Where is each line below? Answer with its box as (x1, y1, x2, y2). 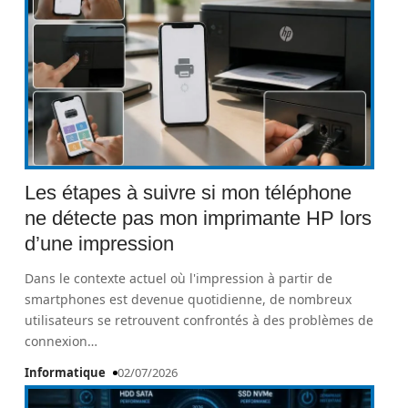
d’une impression (25, 232, 175, 255)
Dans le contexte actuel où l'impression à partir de (25, 270, 333, 287)
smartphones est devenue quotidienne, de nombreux (25, 291, 352, 308)
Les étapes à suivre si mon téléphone (25, 181, 352, 204)
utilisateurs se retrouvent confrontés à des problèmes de (25, 311, 374, 329)
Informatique (25, 364, 107, 381)
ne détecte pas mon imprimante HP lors (25, 207, 372, 229)
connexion (25, 332, 88, 350)
